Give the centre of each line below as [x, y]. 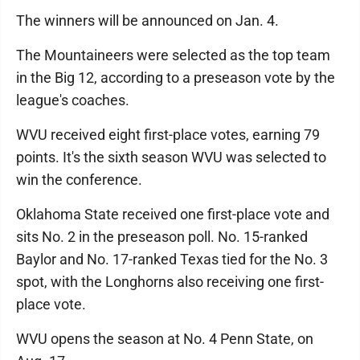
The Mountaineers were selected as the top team [173, 55]
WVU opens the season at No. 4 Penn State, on [165, 339]
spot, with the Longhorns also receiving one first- [170, 282]
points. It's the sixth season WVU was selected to [171, 157]
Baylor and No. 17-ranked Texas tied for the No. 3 [172, 259]
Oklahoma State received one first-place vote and [173, 214]
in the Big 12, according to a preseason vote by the [176, 78]
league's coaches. [73, 100]
